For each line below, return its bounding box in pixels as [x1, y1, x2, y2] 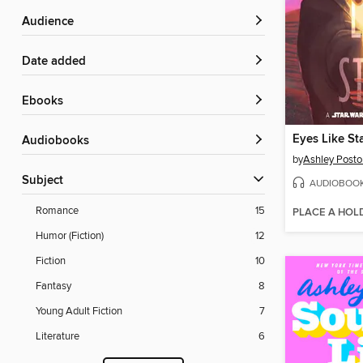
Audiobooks [30, 134, 89, 149]
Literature [36, 330, 79, 344]
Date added [31, 54, 86, 70]
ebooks [29, 94, 63, 109]
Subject [29, 173, 63, 189]
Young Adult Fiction [36, 305, 122, 318]
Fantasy [36, 280, 71, 293]
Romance [36, 204, 79, 218]
